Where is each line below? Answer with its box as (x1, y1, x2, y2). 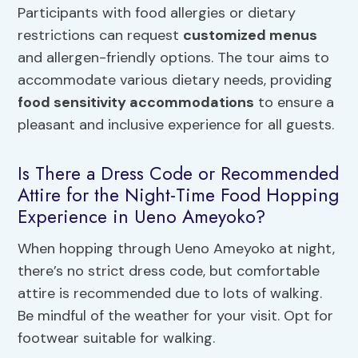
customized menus (183, 25, 318, 45)
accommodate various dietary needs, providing (18, 70, 333, 89)
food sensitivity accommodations (18, 92, 255, 112)
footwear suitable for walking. (18, 328, 216, 348)
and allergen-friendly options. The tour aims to (18, 47, 330, 67)
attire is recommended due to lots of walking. (18, 283, 323, 303)
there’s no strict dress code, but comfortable (18, 261, 320, 280)
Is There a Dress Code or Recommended (18, 160, 340, 188)
